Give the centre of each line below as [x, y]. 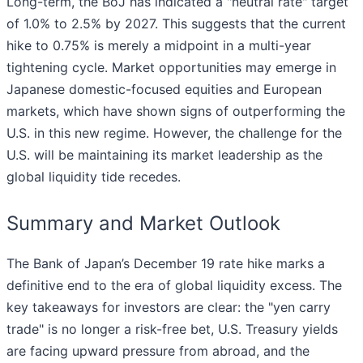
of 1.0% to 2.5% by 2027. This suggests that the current [176, 24]
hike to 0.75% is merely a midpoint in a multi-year [159, 46]
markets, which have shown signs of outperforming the [176, 111]
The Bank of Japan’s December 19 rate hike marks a [166, 264]
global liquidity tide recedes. [94, 177]
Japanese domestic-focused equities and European [164, 90]
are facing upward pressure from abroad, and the [158, 351]
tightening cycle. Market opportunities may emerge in [171, 68]
